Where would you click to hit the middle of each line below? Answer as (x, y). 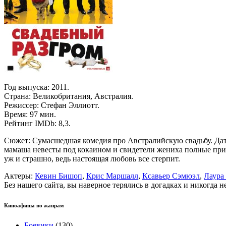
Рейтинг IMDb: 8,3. (37, 123)
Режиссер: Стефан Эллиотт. (52, 105)
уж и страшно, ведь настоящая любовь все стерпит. (92, 158)
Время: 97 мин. (30, 114)
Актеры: (19, 176)
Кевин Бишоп (59, 176)
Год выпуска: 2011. (37, 87)
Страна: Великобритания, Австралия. (69, 96)
